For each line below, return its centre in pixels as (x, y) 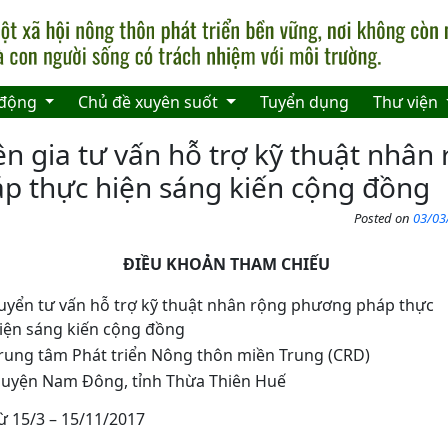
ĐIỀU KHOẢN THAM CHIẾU (226, 264)
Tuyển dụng (305, 102)
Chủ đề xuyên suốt (150, 102)
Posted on (383, 218)
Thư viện (408, 102)
